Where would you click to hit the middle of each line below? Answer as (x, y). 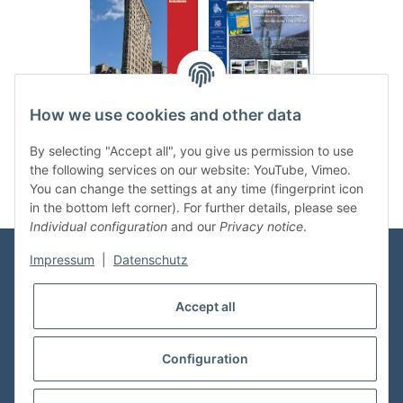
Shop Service (54, 344)
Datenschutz (151, 260)
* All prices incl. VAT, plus (168, 393)
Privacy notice (261, 227)
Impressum (62, 260)
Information (52, 295)
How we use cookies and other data (166, 115)
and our (193, 227)
